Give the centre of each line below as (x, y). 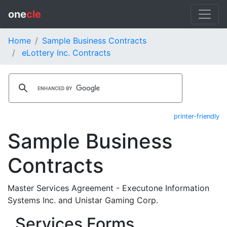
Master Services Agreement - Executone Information (108, 188)
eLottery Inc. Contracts (66, 53)
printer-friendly (197, 116)
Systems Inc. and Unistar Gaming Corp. (83, 200)
